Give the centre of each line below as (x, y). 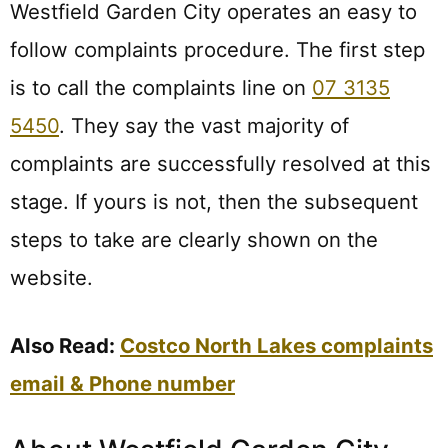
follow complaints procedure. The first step (217, 49)
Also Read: (65, 346)
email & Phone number (122, 384)
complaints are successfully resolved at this (220, 163)
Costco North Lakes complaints (276, 346)
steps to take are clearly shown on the (194, 239)
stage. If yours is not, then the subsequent (214, 201)
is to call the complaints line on (161, 87)
